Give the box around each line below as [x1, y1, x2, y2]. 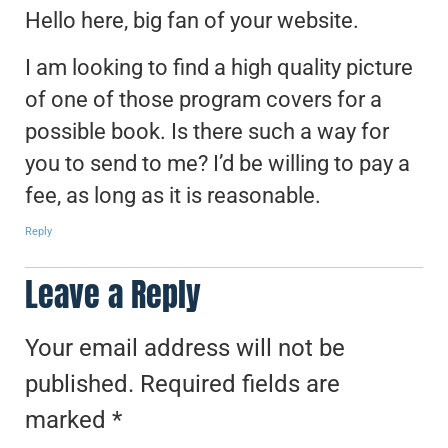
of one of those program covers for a [25, 86, 382, 112]
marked [25, 405, 112, 434]
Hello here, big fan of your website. [25, 8, 359, 34]
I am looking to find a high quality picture [25, 54, 413, 80]
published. [25, 369, 134, 398]
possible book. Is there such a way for [25, 118, 389, 144]
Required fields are [140, 369, 340, 398]
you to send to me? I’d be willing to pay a [25, 150, 410, 176]
